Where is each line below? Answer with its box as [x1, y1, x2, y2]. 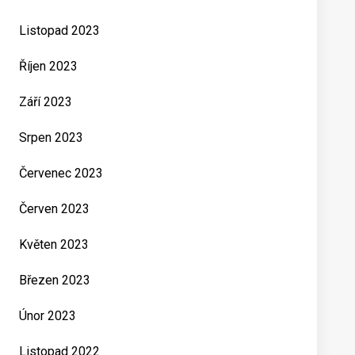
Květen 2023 [19, 237, 89, 252]
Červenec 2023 [19, 166, 103, 181]
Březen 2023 [19, 273, 90, 288]
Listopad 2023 [19, 23, 100, 38]
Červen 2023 [19, 201, 90, 216]
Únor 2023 [19, 308, 76, 323]
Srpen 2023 [19, 130, 83, 145]
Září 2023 [19, 94, 72, 109]
